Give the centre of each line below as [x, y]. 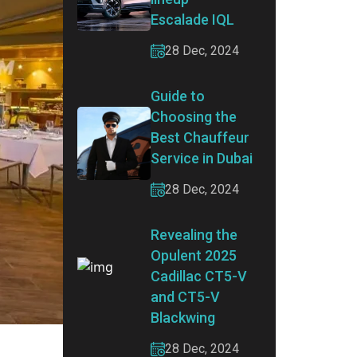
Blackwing [183, 318]
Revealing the [194, 235]
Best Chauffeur [200, 137]
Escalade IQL [192, 20]
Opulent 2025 [194, 255]
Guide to [178, 96]
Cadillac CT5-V [199, 276]
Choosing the [194, 117]
